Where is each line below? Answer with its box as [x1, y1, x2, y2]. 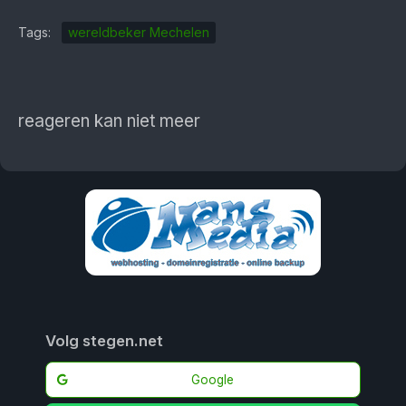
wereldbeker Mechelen [68, 24, 209, 40]
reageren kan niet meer [18, 111, 200, 131]
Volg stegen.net [44, 332, 163, 350]
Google [191, 372, 235, 387]
